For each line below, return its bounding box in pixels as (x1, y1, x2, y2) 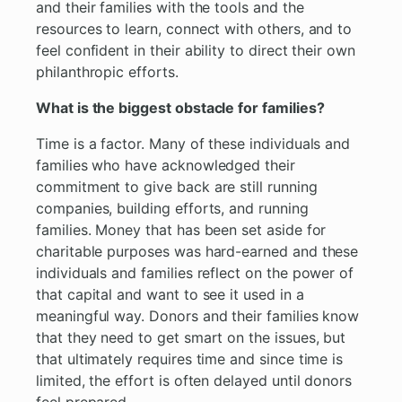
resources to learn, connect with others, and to (36, 20, 353, 39)
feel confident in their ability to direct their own (36, 41, 355, 60)
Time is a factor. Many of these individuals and (36, 135, 351, 153)
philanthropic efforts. (36, 63, 179, 82)
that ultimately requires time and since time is (36, 350, 344, 369)
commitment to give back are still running (36, 178, 318, 197)
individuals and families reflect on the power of (36, 264, 354, 283)
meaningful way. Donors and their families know (36, 307, 360, 326)
